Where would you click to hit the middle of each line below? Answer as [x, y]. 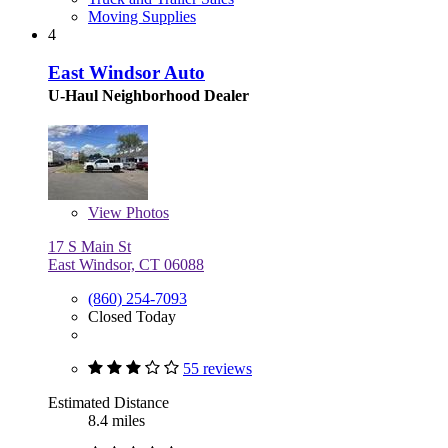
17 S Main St [89, 247]
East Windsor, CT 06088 [126, 265]
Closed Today [132, 317]
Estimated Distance [108, 403]
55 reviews [217, 369]
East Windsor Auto [126, 73]
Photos [145, 213]
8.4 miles [116, 421]
